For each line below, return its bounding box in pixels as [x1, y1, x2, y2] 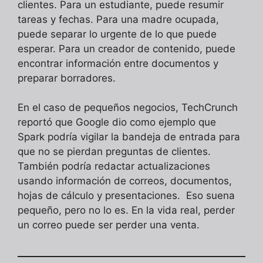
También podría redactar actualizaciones [18, 160, 210, 173]
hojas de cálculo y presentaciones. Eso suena [18, 190, 235, 202]
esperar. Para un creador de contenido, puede [18, 42, 235, 55]
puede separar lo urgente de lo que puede [18, 28, 217, 40]
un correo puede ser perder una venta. [18, 219, 200, 231]
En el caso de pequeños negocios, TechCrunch [18, 102, 238, 114]
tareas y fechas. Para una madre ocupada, [18, 13, 219, 25]
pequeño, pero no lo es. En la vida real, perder [18, 204, 235, 217]
